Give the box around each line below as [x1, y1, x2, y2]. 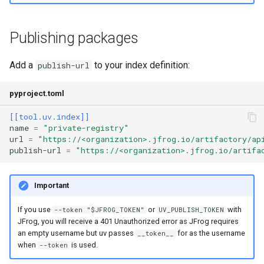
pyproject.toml [9, 88, 64, 98]
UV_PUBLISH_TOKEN [159, 206, 225, 214]
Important [34, 181, 69, 190]
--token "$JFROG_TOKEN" [54, 206, 144, 214]
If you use [17, 205, 52, 214]
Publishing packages [9, 29, 138, 47]
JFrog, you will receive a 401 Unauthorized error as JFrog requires [17, 217, 239, 226]
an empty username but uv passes [17, 229, 136, 238]
